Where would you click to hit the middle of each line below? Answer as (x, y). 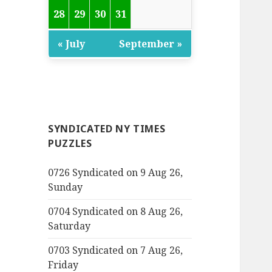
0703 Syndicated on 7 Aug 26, (116, 250)
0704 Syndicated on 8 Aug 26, (116, 212)
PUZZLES (70, 144)
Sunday (66, 187)
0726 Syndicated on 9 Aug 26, (116, 173)
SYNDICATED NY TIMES (107, 129)
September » (151, 44)
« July (72, 44)
